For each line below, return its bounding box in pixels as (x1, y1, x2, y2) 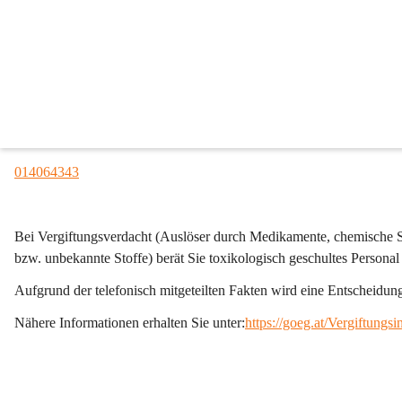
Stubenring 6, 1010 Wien (14, 100, 156, 115)
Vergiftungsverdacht (38, 229, 155, 244)
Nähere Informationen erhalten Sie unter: (14, 315, 245, 330)
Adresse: (14, 67, 64, 83)
